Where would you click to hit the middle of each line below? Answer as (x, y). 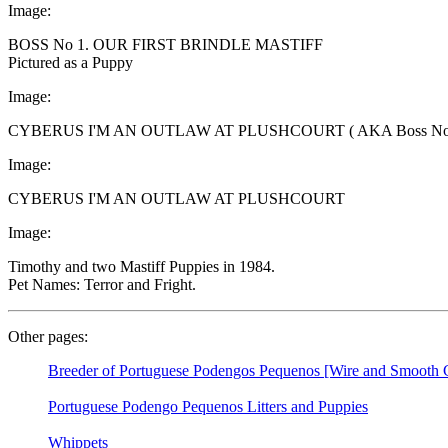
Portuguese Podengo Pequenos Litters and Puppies (208, 406)
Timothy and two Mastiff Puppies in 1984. (141, 266)
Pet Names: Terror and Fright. (102, 284)
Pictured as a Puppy (70, 62)
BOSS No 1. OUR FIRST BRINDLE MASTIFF (165, 44)
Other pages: (48, 336)
